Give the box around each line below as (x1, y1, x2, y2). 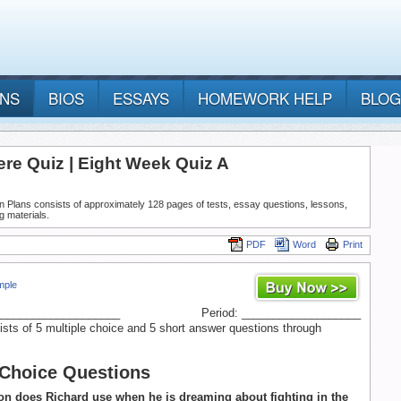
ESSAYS (113, 87, 169, 110)
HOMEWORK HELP (198, 87, 332, 110)
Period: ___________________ (201, 306, 361, 320)
